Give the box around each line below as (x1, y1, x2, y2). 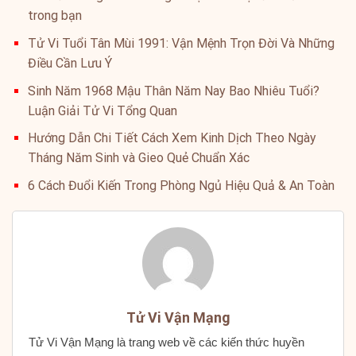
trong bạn (28, 8, 82, 24)
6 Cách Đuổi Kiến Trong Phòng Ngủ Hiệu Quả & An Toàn (28, 177, 335, 193)
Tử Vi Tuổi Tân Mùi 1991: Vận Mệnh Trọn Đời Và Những (28, 36, 335, 52)
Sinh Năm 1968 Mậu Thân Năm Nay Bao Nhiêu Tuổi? (28, 83, 319, 99)
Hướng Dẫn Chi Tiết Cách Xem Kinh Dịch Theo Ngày (28, 130, 316, 146)
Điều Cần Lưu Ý (28, 56, 112, 72)
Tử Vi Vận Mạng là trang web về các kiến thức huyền (29, 335, 304, 349)
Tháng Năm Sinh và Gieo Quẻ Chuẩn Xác (28, 150, 250, 166)
